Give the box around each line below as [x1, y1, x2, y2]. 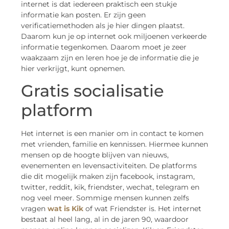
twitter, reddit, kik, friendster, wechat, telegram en [21, 182, 199, 192]
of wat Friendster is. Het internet [83, 204, 201, 214]
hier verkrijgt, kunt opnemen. [21, 63, 125, 73]
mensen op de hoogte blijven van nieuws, [21, 150, 169, 160]
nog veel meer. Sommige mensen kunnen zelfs [21, 193, 189, 203]
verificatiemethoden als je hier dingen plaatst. [21, 20, 185, 30]
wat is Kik [48, 204, 83, 214]
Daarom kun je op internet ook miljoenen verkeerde [21, 31, 207, 41]
